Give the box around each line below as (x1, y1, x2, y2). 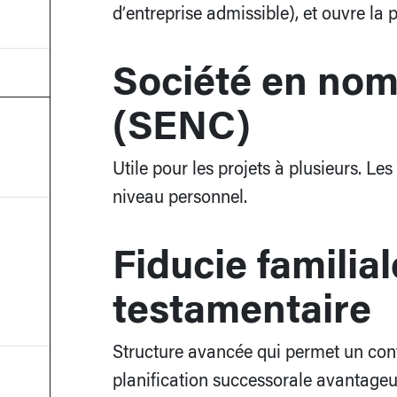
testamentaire (112, 281, 371, 333)
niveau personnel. (112, 184, 247, 207)
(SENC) (112, 97, 251, 150)
